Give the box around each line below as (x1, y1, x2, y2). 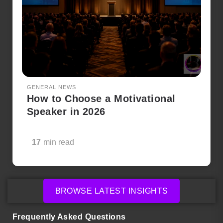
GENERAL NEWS (27, 84, 76, 90)
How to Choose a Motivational (27, 93, 176, 104)
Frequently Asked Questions (12, 212, 126, 221)
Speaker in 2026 (27, 106, 106, 117)
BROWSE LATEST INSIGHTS (55, 186, 168, 195)
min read (43, 137, 74, 146)
